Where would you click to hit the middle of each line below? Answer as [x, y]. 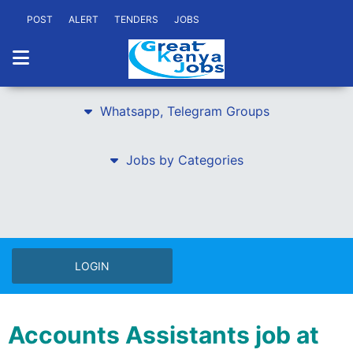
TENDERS [136, 19]
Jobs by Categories [184, 160]
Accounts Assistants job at [163, 335]
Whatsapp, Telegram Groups [184, 111]
